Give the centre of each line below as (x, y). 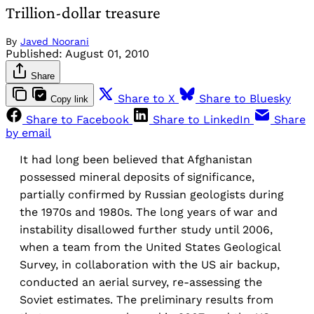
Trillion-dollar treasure (83, 13)
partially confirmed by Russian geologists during (152, 195)
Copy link (69, 100)
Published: (34, 54)
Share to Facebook (77, 120)
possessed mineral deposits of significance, (137, 177)
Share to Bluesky (245, 99)
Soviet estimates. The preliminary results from (146, 300)
